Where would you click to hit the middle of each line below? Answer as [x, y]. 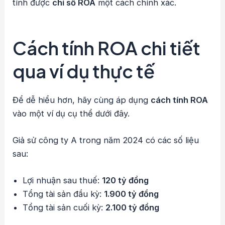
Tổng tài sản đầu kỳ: [64, 194]
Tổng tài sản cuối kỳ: [64, 208]
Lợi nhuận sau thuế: [63, 181]
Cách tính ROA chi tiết [107, 48]
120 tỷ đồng [126, 181]
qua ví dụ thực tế [84, 71]
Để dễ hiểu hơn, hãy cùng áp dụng [82, 100]
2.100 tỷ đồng [133, 208]
